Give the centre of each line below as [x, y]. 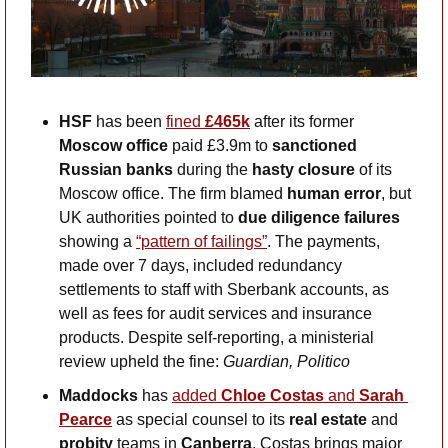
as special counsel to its [200, 420]
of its [375, 170]
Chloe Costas [272, 396]
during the [212, 170]
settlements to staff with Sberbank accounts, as [224, 290]
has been [129, 122]
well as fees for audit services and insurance [215, 314]
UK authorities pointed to [148, 218]
